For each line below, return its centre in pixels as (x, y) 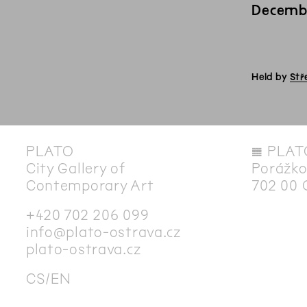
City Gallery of (75, 169)
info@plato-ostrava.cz (103, 232)
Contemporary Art (90, 186)
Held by (271, 77)
